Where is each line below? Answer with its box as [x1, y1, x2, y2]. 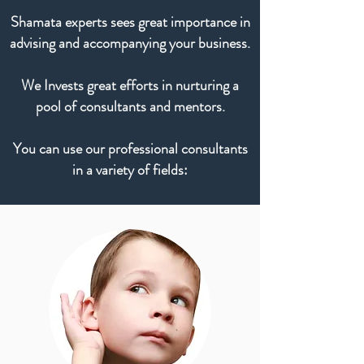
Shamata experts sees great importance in [10, 11, 250, 32]
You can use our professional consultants [12, 138, 248, 159]
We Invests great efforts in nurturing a [21, 75, 239, 96]
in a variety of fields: [72, 159, 188, 180]
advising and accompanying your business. [10, 32, 250, 54]
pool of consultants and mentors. [35, 96, 225, 117]
